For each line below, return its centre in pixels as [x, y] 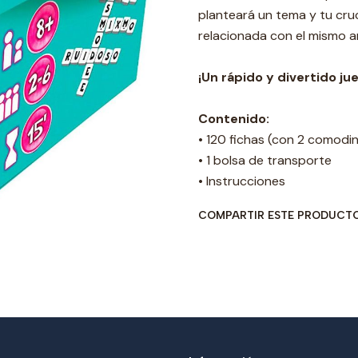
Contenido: [234, 119]
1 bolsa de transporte [269, 160]
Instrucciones [246, 181]
